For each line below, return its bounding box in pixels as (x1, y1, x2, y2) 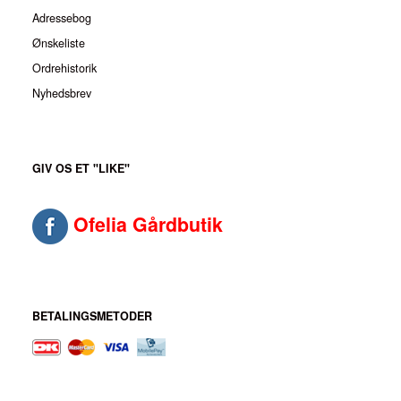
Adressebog (32, 9, 91, 26)
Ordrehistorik (32, 60, 97, 77)
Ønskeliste (32, 35, 85, 52)
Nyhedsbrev (32, 85, 91, 102)
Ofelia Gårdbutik (73, 210, 223, 239)
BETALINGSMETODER (32, 308, 152, 325)
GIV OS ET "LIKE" (32, 160, 130, 177)
